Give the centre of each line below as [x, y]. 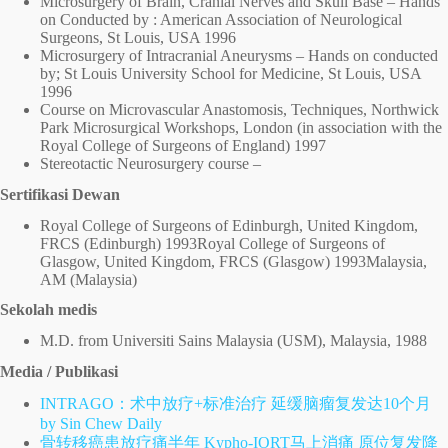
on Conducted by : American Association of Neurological [221, 19]
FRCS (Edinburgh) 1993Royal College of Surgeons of [212, 243]
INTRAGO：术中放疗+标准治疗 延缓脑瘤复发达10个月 [235, 403]
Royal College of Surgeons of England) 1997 [183, 145]
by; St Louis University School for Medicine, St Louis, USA [230, 73]
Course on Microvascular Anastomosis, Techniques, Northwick [239, 109]
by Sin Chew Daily [101, 423]
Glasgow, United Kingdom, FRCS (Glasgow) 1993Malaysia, [233, 261]
